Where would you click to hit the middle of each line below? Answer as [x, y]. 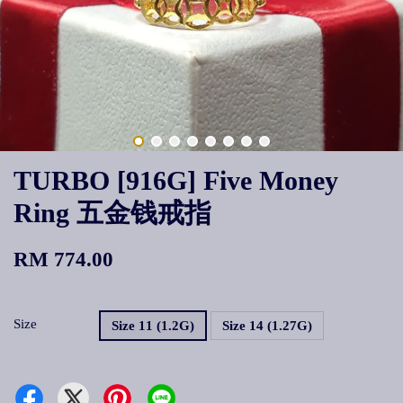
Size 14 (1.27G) [267, 326]
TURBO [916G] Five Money [176, 180]
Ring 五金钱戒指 [112, 213]
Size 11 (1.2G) [153, 326]
